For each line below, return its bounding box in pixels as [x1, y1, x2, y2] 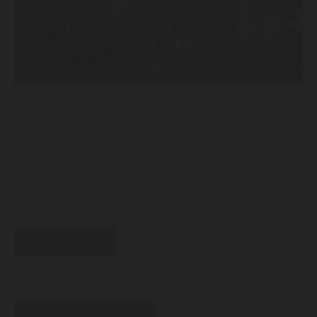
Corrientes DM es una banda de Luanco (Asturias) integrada [14, 97, 292, 112]
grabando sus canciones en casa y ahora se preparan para [14, 131, 288, 146]
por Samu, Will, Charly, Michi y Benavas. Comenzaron [14, 114, 257, 129]
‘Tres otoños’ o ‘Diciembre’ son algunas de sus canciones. [14, 182, 273, 197]
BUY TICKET [32, 234, 100, 248]
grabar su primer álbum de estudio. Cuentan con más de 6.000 [14, 148, 297, 163]
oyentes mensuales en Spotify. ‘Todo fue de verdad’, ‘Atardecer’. [14, 165, 299, 180]
